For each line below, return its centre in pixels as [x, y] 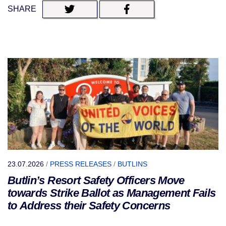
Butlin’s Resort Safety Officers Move [96, 180]
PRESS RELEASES [81, 164]
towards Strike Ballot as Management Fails [112, 193]
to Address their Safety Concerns [90, 205]
